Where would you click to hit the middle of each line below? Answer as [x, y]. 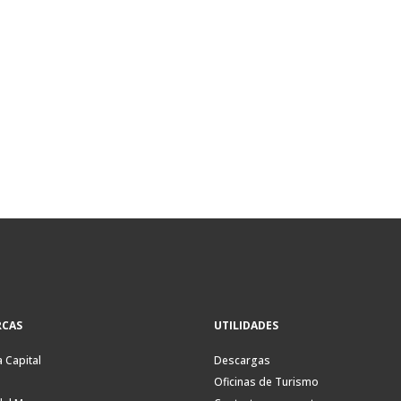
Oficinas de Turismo [266, 382]
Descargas [242, 361]
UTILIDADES [246, 326]
